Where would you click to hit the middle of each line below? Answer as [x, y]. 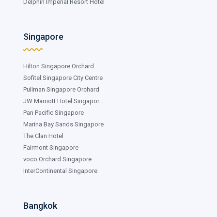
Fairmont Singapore [51, 147]
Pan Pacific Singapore [54, 112]
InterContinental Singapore [60, 170]
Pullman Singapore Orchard [61, 89]
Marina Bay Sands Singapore [63, 124]
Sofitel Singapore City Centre [63, 77]
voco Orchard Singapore [57, 159]
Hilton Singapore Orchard [59, 66]
